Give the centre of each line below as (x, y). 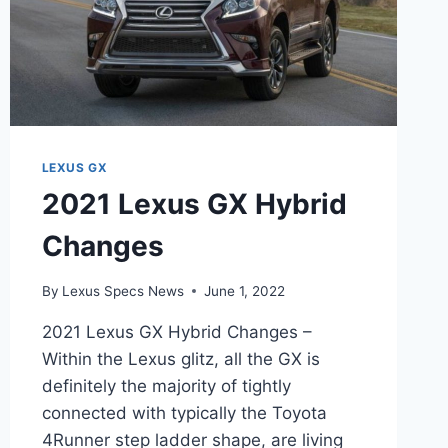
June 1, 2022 (244, 290)
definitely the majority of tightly (166, 385)
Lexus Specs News (122, 290)
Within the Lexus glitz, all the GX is (180, 358)
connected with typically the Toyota (184, 412)
